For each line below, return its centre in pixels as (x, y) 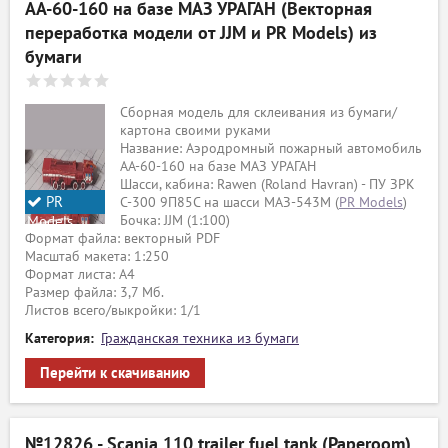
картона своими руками (195, 130)
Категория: (59, 338)
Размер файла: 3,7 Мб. (94, 292)
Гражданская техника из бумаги (200, 338)
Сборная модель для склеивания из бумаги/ (258, 112)
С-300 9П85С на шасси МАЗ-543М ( (229, 202)
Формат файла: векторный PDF (122, 238)
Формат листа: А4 (80, 274)
